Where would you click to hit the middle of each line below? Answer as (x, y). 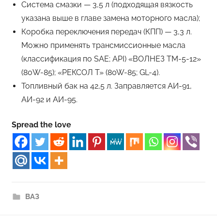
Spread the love (41, 124)
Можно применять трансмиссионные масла (103, 45)
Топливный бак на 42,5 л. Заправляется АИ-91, (107, 86)
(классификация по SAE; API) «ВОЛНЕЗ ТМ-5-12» (111, 59)
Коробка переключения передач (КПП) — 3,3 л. (107, 31)
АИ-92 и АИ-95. (49, 99)
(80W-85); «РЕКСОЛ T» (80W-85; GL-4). (91, 72)
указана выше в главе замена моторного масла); (111, 18)
